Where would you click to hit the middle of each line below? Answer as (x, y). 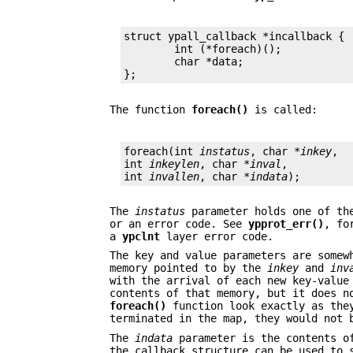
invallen (175, 176)
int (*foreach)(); (149, 49)
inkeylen (175, 163)
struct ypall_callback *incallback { (234, 37)
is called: (283, 109)
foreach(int (162, 151)
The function (151, 109)
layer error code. (217, 236)
